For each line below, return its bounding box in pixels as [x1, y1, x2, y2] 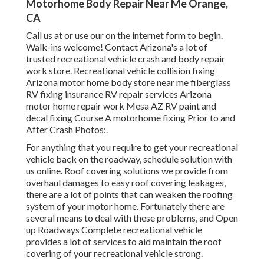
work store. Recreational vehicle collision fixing [26, 65, 215, 77]
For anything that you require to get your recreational [26, 141, 238, 153]
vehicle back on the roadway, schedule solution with [26, 153, 232, 165]
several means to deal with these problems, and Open [26, 212, 238, 224]
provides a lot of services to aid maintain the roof [26, 236, 222, 247]
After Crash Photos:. [26, 124, 108, 136]
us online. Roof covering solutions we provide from [26, 165, 228, 177]
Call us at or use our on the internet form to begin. [26, 29, 223, 41]
